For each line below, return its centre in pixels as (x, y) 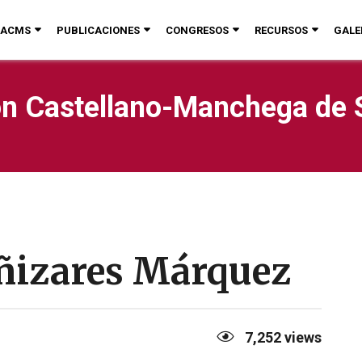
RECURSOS (281, 30)
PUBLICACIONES (98, 30)
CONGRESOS (197, 30)
